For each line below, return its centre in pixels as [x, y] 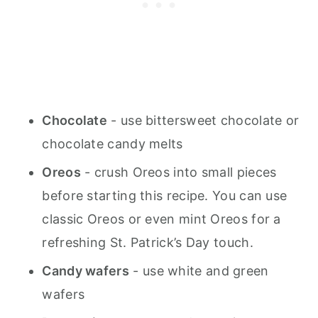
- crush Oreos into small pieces [179, 172]
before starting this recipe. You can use [165, 195]
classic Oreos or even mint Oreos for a [161, 219]
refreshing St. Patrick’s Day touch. [148, 242]
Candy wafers [86, 270]
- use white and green [199, 270]
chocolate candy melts [113, 143]
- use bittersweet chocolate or [203, 120]
